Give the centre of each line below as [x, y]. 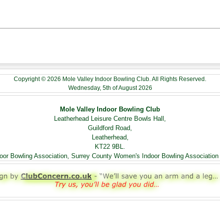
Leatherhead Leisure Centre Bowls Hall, [110, 118]
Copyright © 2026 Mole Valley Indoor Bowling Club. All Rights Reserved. [110, 79]
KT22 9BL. [110, 146]
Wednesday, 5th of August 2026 [110, 88]
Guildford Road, [110, 128]
